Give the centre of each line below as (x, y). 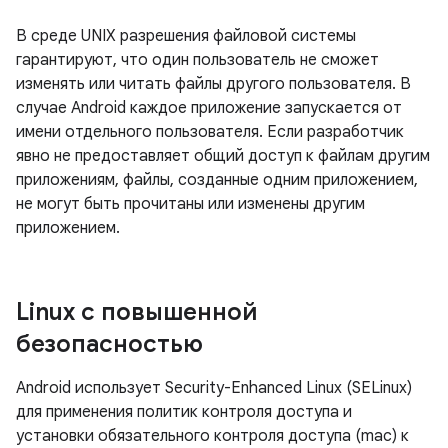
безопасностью (109, 344)
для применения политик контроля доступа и (184, 412)
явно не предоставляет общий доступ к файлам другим (223, 156)
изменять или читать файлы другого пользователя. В (213, 84)
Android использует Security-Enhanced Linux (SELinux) (214, 388)
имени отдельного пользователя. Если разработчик (210, 132)
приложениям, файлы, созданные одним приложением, (217, 180)
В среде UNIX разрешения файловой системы (186, 36)
